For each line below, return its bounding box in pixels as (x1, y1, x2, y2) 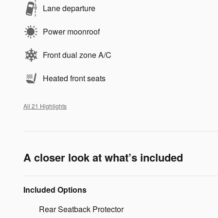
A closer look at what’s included (23, 149, 183, 165)
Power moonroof (43, 26, 100, 37)
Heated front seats (43, 73, 106, 84)
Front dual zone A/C (43, 49, 111, 60)
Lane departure (43, 2, 95, 14)
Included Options (23, 184, 87, 195)
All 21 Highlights (23, 102, 67, 110)
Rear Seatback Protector (39, 203, 124, 215)
